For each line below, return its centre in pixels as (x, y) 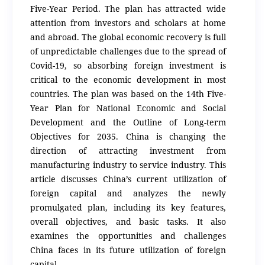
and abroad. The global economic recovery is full (128, 37)
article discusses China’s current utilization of (128, 179)
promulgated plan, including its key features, (128, 207)
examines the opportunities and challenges (128, 236)
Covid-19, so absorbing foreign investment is (128, 65)
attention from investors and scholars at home (128, 23)
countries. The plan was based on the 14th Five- (128, 94)
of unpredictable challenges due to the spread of (128, 51)
